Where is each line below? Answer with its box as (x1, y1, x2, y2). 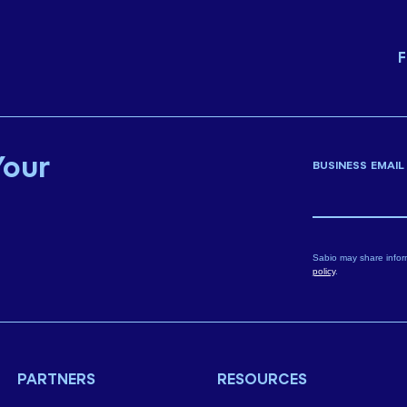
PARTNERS (17, 372, 95, 387)
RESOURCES (217, 372, 307, 387)
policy (312, 265, 335, 276)
